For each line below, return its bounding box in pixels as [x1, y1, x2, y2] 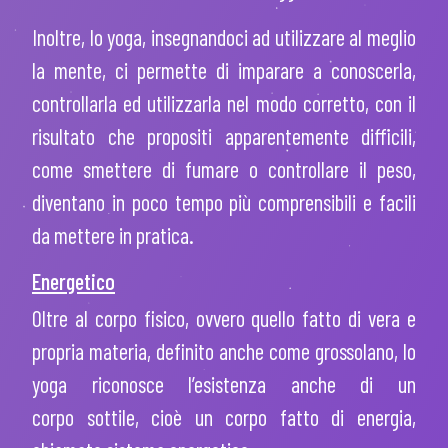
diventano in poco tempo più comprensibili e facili [32, 188, 416, 215]
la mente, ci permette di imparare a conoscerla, [32, 56, 416, 83]
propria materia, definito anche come [32, 337, 315, 364]
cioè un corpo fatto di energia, [138, 403, 417, 430]
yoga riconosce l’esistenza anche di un [32, 370, 416, 397]
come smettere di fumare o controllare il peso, [32, 155, 416, 182]
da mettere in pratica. [32, 221, 194, 248]
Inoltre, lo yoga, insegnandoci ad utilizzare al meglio [32, 23, 416, 50]
